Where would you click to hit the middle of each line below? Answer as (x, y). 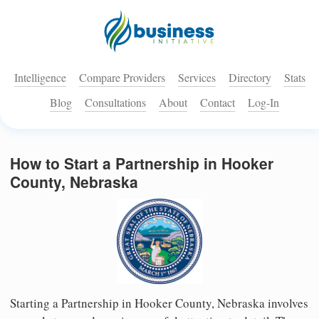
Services (197, 78)
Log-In (263, 103)
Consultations (115, 103)
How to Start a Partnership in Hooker (142, 163)
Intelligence (40, 78)
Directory (250, 78)
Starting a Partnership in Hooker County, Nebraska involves (159, 303)
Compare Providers (122, 78)
